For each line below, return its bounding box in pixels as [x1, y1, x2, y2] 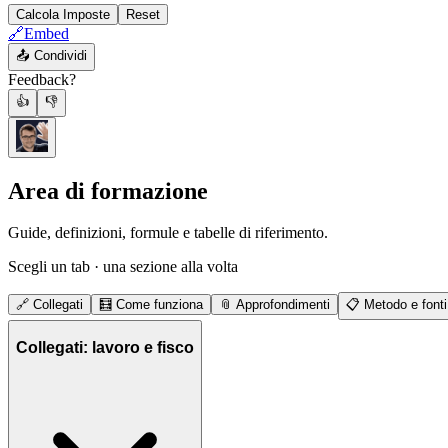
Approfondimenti [236, 297, 330, 313]
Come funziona [116, 297, 203, 313]
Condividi [30, 47, 87, 63]
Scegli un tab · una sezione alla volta [8, 258, 238, 276]
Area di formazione [8, 177, 208, 204]
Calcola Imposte [16, 6, 110, 22]
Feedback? [8, 70, 76, 88]
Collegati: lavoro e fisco [16, 339, 194, 357]
